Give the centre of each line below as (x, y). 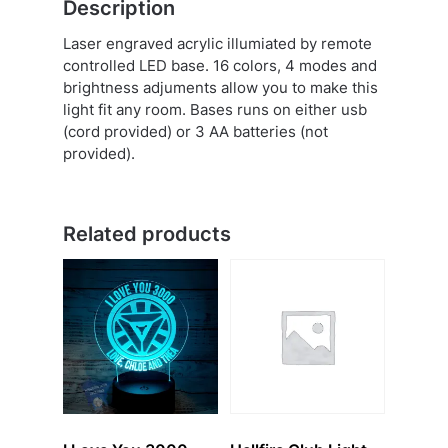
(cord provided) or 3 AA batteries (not (195, 131)
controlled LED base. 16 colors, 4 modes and (219, 65)
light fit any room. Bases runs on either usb (214, 109)
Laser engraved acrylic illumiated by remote (217, 43)
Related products (146, 234)
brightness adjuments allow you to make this (220, 87)
